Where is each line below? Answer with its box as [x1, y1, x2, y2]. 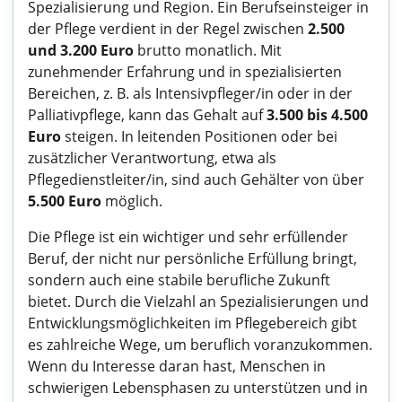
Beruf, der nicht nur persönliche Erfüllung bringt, [28, 249, 357, 268]
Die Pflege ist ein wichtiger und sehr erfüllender [28, 227, 348, 247]
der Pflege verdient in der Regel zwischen [28, 19, 308, 39]
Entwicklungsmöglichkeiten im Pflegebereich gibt [28, 313, 357, 333]
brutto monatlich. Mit [134, 40, 282, 60]
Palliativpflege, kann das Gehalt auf [28, 105, 267, 125]
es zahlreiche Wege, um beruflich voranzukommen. [28, 335, 372, 354]
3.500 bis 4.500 [267, 105, 368, 125]
